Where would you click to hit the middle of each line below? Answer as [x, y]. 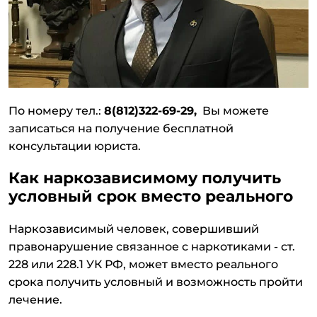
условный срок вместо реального [151, 196]
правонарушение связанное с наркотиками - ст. [152, 247]
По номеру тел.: [56, 111]
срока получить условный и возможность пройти [156, 282]
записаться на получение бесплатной [121, 129]
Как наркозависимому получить [145, 178]
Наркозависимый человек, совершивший [134, 229]
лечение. [35, 300]
